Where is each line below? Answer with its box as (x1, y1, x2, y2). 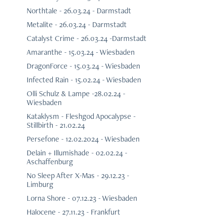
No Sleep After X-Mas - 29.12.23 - (26, 170, 129, 181)
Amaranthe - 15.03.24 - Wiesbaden (26, 47, 135, 58)
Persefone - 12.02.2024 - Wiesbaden (26, 134, 140, 145)
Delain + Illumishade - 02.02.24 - (26, 147, 127, 158)
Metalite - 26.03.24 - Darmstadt (26, 19, 127, 30)
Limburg (26, 179, 53, 190)
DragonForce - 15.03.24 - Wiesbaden (26, 61, 140, 72)
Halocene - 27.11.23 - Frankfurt (26, 207, 120, 218)
